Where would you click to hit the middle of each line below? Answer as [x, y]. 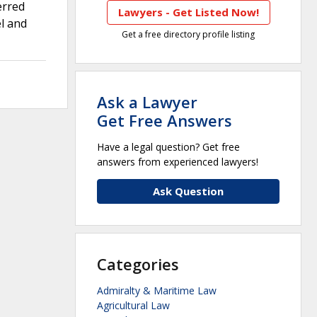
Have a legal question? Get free [168, 147]
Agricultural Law [133, 306]
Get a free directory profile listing [188, 35]
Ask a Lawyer [147, 102]
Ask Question [188, 191]
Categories [138, 264]
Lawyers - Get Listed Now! [188, 12]
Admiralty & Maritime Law [157, 291]
